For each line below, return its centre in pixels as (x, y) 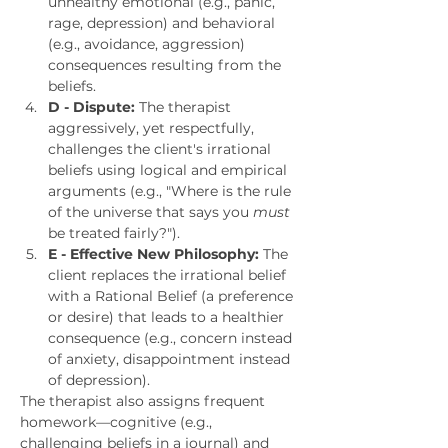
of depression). (99, 380)
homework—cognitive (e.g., (118, 422)
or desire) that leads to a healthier (168, 317)
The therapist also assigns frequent (144, 401)
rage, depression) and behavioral (163, 23)
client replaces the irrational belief (169, 275)
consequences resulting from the (166, 65)
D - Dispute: (91, 107)
